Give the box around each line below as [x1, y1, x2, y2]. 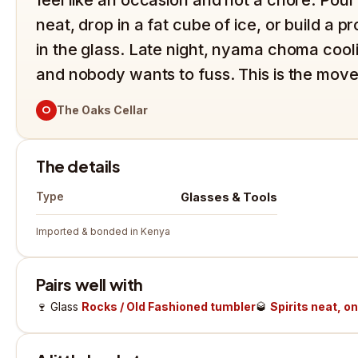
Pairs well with [36, 273, 143, 294]
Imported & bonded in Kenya [36, 225, 170, 237]
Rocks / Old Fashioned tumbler [82, 299, 256, 313]
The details [36, 155, 121, 176]
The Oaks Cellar [57, 103, 148, 117]
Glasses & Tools [181, 189, 278, 204]
